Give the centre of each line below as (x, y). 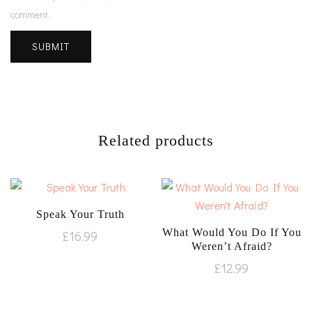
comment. (30, 14)
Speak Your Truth (80, 214)
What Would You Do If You (232, 232)
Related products (156, 140)
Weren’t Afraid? (232, 246)
